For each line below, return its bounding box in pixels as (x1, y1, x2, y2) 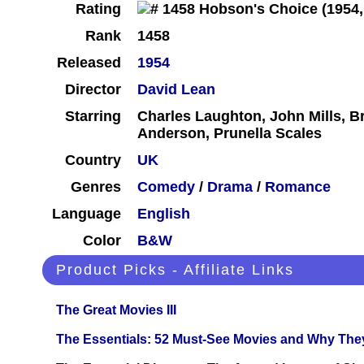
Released (57, 54, 121, 71)
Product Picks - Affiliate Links (56, 262, 294, 279)
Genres (71, 179, 121, 196)
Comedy (137, 179, 195, 196)
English (137, 206, 190, 223)
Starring (65, 108, 121, 125)
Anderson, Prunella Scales (137, 125, 322, 142)
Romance (265, 179, 331, 196)
